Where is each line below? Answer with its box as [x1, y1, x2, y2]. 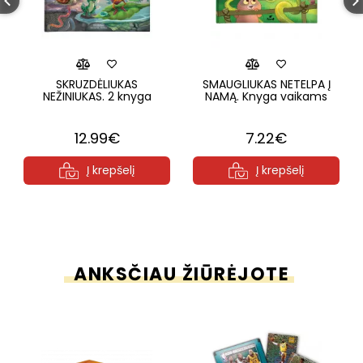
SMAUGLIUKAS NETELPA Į [202, 76, 331, 92]
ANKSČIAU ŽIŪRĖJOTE [74, 262, 289, 287]
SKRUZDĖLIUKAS [56, 76, 138, 92]
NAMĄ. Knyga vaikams [205, 88, 327, 105]
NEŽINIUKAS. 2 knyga [42, 88, 152, 105]
